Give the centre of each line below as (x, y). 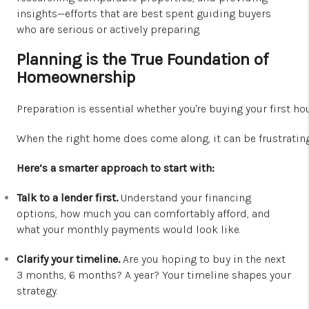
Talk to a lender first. (67, 198)
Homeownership (76, 78)
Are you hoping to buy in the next (203, 259)
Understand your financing (185, 198)
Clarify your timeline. (68, 259)
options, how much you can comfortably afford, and (143, 214)
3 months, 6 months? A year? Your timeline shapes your (154, 275)
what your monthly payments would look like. (129, 230)
